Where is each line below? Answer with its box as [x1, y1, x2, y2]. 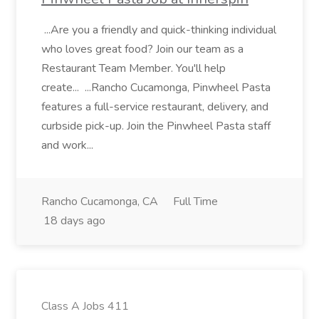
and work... [41, 137, 96, 153]
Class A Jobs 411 [41, 298, 129, 314]
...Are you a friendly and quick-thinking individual [41, 22, 276, 38]
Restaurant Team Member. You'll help [41, 61, 226, 76]
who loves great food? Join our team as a [41, 41, 244, 57]
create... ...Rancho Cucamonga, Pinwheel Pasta [41, 80, 271, 95]
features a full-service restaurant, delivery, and [41, 99, 268, 115]
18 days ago [43, 213, 105, 229]
